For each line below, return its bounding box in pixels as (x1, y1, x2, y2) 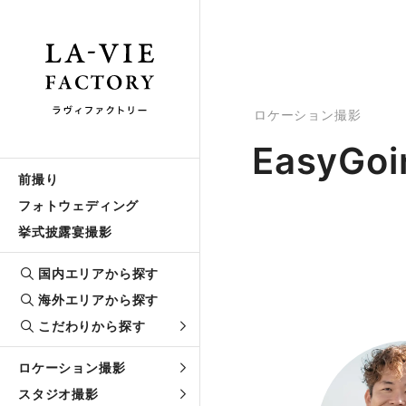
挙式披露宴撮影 (18, 224, 112, 239)
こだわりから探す (38, 318, 146, 333)
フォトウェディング (18, 198, 140, 213)
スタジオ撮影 (18, 386, 99, 401)
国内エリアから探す (38, 266, 159, 281)
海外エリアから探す (38, 292, 159, 307)
